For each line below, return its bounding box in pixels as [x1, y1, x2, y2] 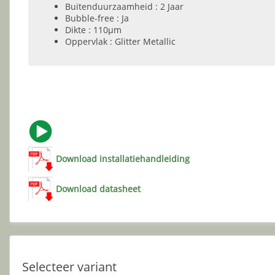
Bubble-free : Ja [65, 12, 129, 24]
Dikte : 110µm [65, 23, 122, 36]
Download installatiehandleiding [56, 152, 190, 165]
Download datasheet [56, 182, 141, 195]
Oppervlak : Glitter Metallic [65, 35, 176, 47]
